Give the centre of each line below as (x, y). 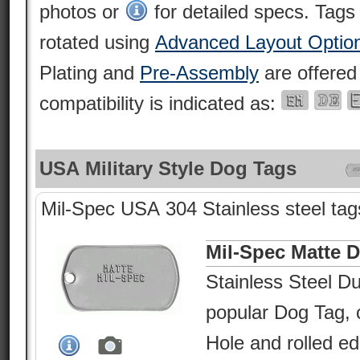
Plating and (90, 73)
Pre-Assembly (199, 73)
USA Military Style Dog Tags (168, 168)
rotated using (97, 42)
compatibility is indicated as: (160, 103)
